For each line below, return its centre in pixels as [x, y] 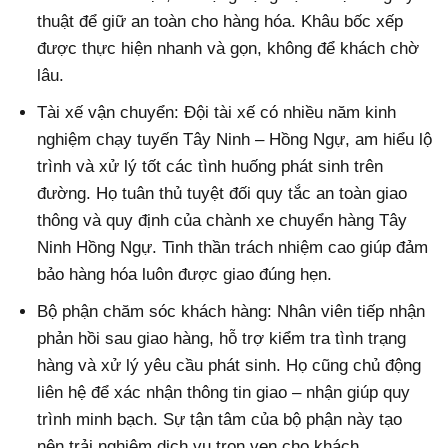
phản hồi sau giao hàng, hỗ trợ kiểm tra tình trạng [222, 339]
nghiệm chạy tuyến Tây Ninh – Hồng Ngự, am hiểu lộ [235, 139]
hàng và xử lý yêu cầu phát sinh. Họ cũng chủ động [229, 366]
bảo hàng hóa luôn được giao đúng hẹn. [185, 274]
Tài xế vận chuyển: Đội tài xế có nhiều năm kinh [217, 112]
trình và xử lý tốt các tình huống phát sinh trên [210, 166]
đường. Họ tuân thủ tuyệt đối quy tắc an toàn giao [222, 193]
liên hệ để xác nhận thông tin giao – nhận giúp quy [224, 393]
